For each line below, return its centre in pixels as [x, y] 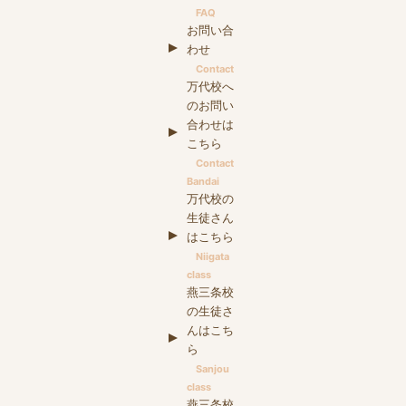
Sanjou [213, 368]
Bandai [203, 181]
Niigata [213, 256]
